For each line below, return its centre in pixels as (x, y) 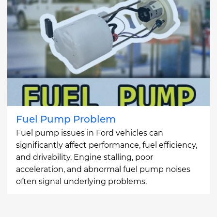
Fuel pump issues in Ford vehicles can (90, 133)
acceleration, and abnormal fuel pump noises (103, 169)
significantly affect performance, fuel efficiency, (107, 145)
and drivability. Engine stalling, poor (85, 157)
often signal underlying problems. (81, 181)
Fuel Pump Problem (66, 119)
